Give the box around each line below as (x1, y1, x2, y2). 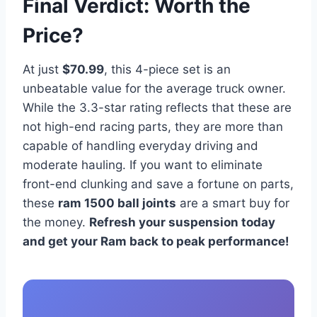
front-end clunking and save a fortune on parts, (23, 177, 294, 192)
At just (23, 62, 62, 77)
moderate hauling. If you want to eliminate (23, 158, 263, 173)
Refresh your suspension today (89, 215, 275, 230)
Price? (23, 23, 83, 48)
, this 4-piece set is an (104, 62, 231, 77)
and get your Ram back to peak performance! (23, 234, 289, 249)
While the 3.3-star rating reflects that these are (23, 100, 292, 115)
